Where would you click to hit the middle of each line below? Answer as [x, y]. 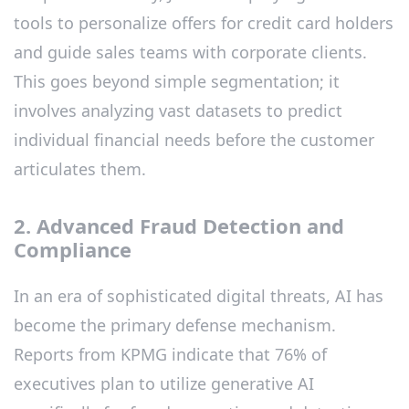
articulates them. [80, 169]
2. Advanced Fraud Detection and [179, 226]
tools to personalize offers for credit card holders [204, 23]
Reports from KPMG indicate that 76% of [170, 354]
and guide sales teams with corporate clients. [190, 52]
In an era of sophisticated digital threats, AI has [199, 295]
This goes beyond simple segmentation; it [177, 82]
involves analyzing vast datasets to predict [178, 111]
